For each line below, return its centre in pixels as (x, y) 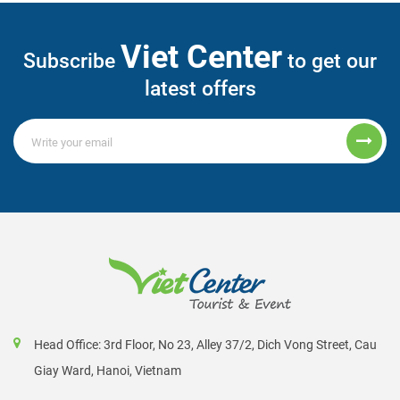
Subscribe (72, 62)
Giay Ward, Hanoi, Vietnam (108, 371)
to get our (329, 62)
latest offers (200, 89)
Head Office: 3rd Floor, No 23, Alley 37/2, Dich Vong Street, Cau (205, 345)
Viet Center (201, 58)
